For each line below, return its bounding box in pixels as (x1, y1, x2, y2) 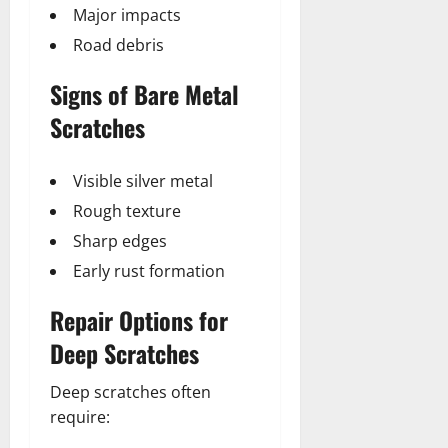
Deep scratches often (50, 380, 211, 403)
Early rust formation (73, 259, 225, 282)
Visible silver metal (73, 169, 213, 192)
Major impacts (73, 3, 181, 26)
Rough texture (73, 199, 181, 222)
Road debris (73, 33, 164, 56)
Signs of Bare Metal (50, 75, 239, 112)
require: (50, 405, 110, 428)
